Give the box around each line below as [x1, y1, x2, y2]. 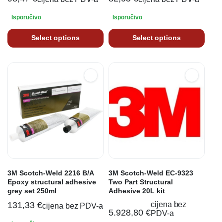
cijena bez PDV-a [42, 201, 104, 210]
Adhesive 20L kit [109, 186, 165, 195]
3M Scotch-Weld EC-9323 [109, 168, 193, 177]
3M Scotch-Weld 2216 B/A [7, 168, 94, 177]
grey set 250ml [7, 186, 56, 195]
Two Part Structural [109, 177, 173, 186]
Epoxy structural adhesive [7, 177, 96, 186]
